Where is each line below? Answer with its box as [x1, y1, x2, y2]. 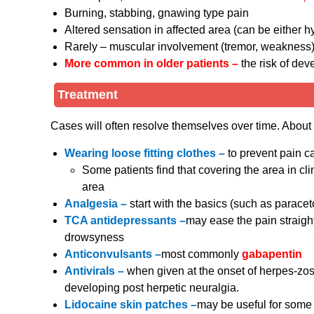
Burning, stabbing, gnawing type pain [64, 7, 249, 20]
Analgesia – [64, 198, 130, 210]
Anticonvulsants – [64, 248, 161, 261]
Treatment [57, 88, 118, 102]
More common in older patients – [64, 57, 241, 70]
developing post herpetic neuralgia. [64, 282, 239, 294]
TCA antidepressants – [64, 214, 186, 227]
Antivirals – [64, 265, 127, 278]
